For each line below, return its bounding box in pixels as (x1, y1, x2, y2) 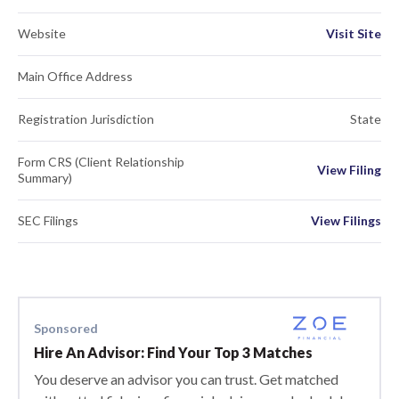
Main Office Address (18, 69, 133, 84)
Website (18, 26, 66, 41)
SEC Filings (18, 213, 78, 228)
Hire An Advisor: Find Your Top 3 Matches (34, 344, 313, 361)
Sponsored (34, 320, 98, 336)
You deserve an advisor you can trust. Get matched (34, 370, 338, 387)
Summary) (18, 170, 72, 185)
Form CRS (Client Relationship (18, 154, 184, 169)
